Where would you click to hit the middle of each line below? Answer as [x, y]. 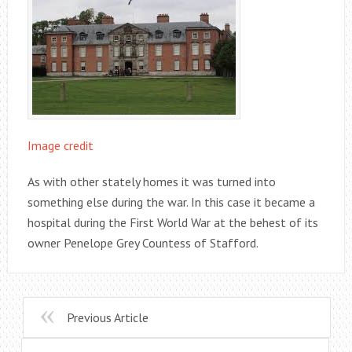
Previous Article [107, 317]
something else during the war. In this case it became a [171, 202]
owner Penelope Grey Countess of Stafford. [143, 243]
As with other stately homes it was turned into [151, 181]
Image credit [60, 145]
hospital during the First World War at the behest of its [172, 222]
